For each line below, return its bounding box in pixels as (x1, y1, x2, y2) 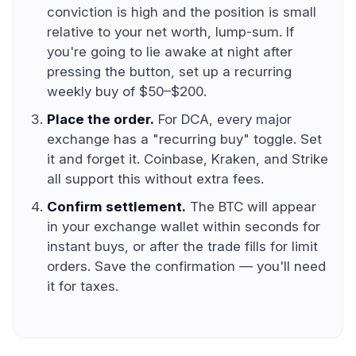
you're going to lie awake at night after (47, 44, 292, 60)
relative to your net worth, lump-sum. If (47, 24, 294, 40)
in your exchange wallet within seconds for (47, 219, 320, 234)
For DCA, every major (154, 111, 292, 127)
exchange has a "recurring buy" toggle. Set (47, 131, 322, 147)
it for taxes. (47, 278, 118, 294)
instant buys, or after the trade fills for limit (47, 238, 318, 254)
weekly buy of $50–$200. (47, 83, 207, 99)
